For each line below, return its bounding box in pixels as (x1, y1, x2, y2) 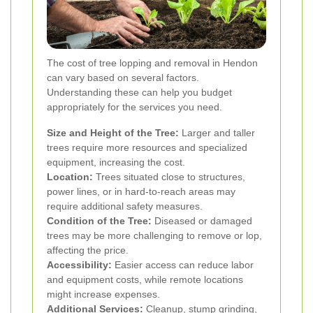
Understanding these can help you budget (47, 86, 232, 98)
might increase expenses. (47, 288, 160, 300)
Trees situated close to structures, (93, 170, 245, 182)
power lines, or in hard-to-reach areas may (47, 185, 235, 197)
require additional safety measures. (47, 200, 203, 212)
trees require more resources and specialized (47, 141, 247, 153)
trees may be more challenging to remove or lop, (47, 229, 262, 241)
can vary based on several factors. (47, 71, 199, 83)
